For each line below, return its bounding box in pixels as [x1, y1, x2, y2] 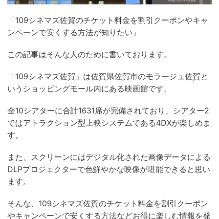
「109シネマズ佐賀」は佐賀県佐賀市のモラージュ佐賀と [7, 71, 208, 82]
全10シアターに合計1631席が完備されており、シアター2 [7, 106, 209, 116]
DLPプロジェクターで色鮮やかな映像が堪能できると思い [7, 164, 210, 175]
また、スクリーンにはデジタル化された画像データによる [7, 152, 211, 162]
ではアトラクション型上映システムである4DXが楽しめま [7, 118, 211, 128]
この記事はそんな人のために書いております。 [7, 49, 172, 60]
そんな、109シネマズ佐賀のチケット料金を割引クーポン [7, 198, 208, 209]
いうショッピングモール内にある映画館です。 [7, 84, 172, 94]
